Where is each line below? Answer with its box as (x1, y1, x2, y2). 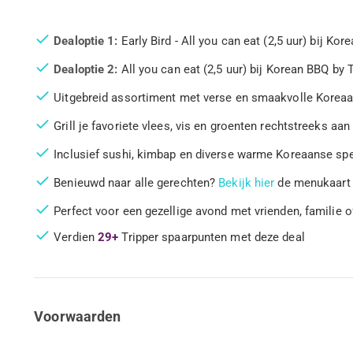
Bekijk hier (218, 175, 275, 190)
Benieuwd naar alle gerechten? (54, 175, 219, 190)
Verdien (54, 230, 98, 245)
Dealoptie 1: (54, 33, 121, 48)
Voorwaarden (34, 308, 121, 325)
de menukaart (274, 175, 351, 190)
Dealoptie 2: (54, 61, 121, 76)
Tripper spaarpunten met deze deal (118, 230, 305, 245)
